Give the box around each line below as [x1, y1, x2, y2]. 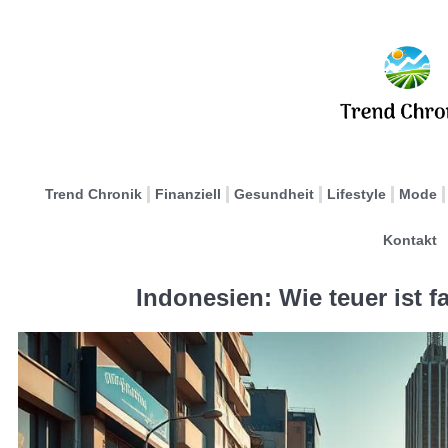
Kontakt [382, 232, 437, 248]
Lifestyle [327, 186, 386, 202]
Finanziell [155, 186, 221, 202]
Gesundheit [234, 186, 314, 202]
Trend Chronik [45, 186, 142, 202]
